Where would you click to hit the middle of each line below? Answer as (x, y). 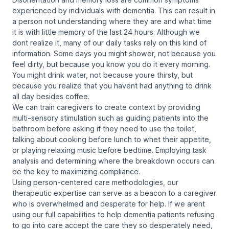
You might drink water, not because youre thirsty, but (102, 75)
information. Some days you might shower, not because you (114, 53)
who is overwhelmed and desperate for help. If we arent (109, 203)
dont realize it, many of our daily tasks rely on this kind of (109, 42)
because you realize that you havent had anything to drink (112, 85)
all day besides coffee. (51, 96)
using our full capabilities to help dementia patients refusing (113, 214)
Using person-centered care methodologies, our (95, 182)
